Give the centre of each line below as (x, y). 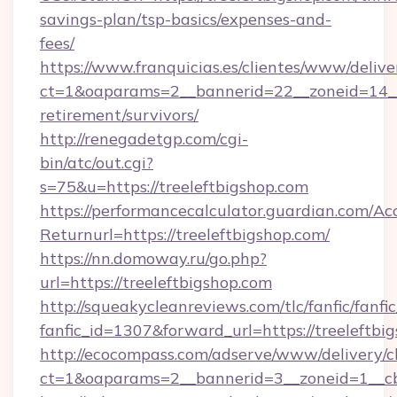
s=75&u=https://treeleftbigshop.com (174, 187)
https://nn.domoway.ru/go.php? (153, 258)
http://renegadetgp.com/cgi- (144, 139)
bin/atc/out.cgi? (97, 163)
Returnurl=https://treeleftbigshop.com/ (185, 234)
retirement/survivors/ (119, 115)
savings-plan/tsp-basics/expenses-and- (186, 19)
